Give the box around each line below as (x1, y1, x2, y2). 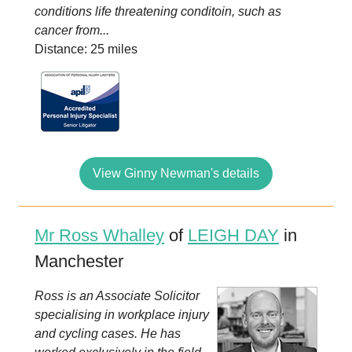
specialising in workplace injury (35, 308, 209, 321)
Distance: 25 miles (35, 42, 137, 56)
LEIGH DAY (188, 225, 279, 245)
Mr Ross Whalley (35, 225, 164, 245)
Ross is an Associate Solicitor (35, 289, 200, 302)
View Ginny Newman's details (93, 167, 259, 180)
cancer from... (35, 24, 109, 37)
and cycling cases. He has (35, 327, 181, 340)
